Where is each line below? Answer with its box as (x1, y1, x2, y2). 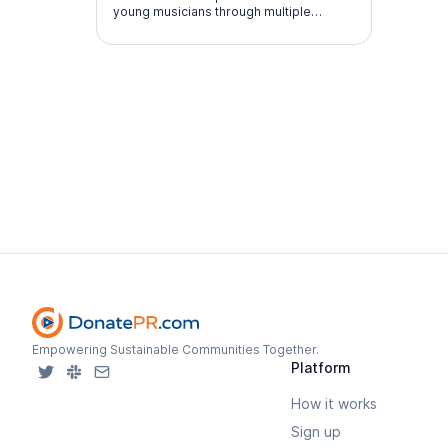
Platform (291, 359, 352, 377)
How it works (291, 395, 378, 413)
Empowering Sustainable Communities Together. (32, 342, 319, 358)
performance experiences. (113, 20, 272, 35)
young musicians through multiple (113, 4, 311, 19)
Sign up (291, 423, 342, 441)
